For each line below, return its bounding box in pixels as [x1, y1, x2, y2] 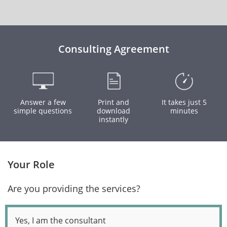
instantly [99, 115, 128, 124]
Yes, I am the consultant [15, 215, 106, 226]
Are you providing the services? [8, 182, 140, 195]
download [97, 106, 130, 116]
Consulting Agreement [58, 42, 169, 56]
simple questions [14, 106, 72, 116]
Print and [98, 97, 129, 107]
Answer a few [20, 97, 66, 107]
